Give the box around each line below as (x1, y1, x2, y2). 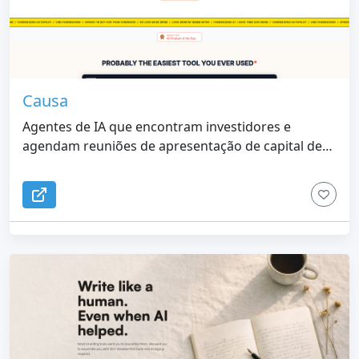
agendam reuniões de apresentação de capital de (22, 136, 322, 155)
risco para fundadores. (22, 155, 161, 174)
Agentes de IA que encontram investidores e (22, 117, 291, 135)
